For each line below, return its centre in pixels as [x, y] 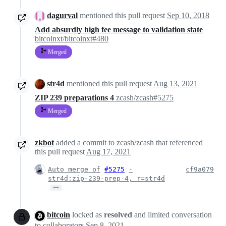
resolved [119, 215]
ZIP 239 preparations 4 [75, 98]
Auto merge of [74, 169]
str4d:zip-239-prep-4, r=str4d [106, 179]
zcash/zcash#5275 [145, 98]
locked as [87, 215]
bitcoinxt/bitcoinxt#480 [72, 38]
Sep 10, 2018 [188, 15]
